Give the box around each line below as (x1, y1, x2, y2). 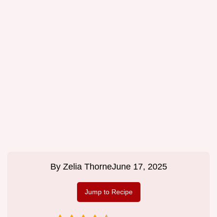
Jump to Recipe (84, 188, 133, 196)
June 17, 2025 (111, 162, 167, 172)
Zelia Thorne (62, 162, 112, 172)
